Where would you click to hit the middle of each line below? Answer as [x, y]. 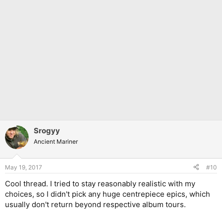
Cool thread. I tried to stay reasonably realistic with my [100, 183]
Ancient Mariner [56, 142]
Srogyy [47, 131]
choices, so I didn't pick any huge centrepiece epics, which [108, 194]
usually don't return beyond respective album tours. [95, 204]
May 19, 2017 [24, 167]
